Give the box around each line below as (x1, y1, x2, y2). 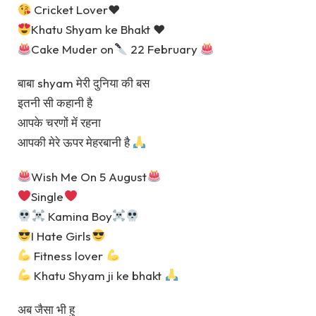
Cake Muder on (31, 42, 114, 56)
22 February (127, 42, 200, 56)
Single (31, 188, 64, 204)
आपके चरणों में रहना (18, 115, 101, 130)
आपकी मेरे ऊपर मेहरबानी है (18, 135, 133, 150)
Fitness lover (31, 248, 107, 263)
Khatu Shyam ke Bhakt (31, 22, 154, 37)
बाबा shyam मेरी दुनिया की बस (18, 75, 150, 91)
